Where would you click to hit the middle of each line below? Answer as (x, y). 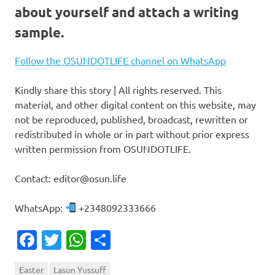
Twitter (93, 239)
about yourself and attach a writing (127, 12)
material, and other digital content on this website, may (135, 104)
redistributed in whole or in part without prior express (132, 134)
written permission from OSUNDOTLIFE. (103, 148)
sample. (39, 33)
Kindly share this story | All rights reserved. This (118, 89)
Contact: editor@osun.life (71, 178)
